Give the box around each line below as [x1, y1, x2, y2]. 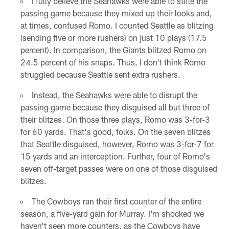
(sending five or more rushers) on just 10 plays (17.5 [20, 33, 207, 43]
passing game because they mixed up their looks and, [20, 8, 212, 18]
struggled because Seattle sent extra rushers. [20, 70, 180, 80]
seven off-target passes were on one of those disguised [20, 164, 217, 174]
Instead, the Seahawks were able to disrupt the [31, 90, 197, 100]
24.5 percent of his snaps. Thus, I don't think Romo [20, 57, 205, 67]
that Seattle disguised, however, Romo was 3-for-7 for [20, 139, 214, 149]
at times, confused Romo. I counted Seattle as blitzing [20, 20, 214, 31]
